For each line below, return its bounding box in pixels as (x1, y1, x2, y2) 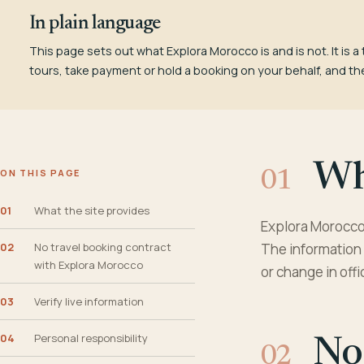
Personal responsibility (34, 331, 148, 345)
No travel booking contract (34, 240, 171, 254)
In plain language (29, 14, 161, 33)
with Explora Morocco (34, 258, 143, 272)
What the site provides (34, 203, 149, 218)
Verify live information (34, 294, 144, 309)
